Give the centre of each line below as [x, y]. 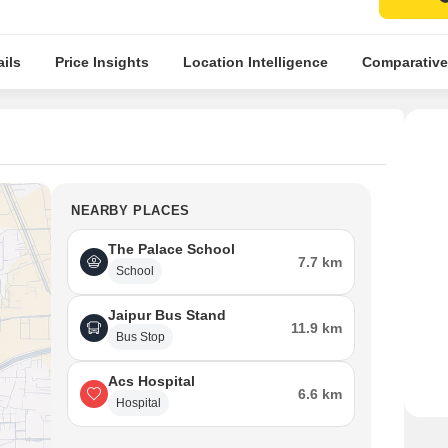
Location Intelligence [255, 62]
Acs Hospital [151, 381]
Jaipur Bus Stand [167, 315]
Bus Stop [140, 337]
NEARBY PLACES [130, 210]
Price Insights [101, 62]
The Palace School [171, 249]
